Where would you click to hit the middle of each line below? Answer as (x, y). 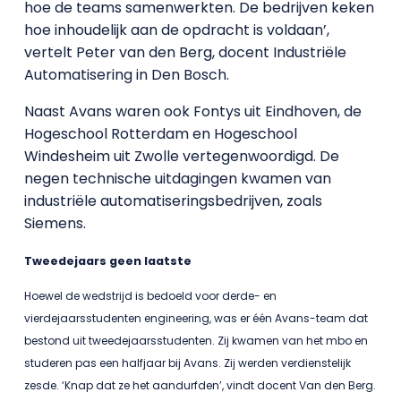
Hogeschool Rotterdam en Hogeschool (160, 134)
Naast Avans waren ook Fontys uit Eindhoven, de (192, 111)
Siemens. (56, 223)
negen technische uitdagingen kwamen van (177, 179)
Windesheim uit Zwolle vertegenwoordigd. (171, 156)
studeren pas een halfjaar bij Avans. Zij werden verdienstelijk (187, 363)
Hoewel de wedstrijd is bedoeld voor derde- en (150, 296)
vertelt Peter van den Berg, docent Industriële (185, 52)
